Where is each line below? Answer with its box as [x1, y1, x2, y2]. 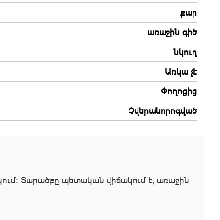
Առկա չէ [165, 66, 197, 77]
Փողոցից [161, 86, 197, 96]
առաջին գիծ [147, 27, 197, 37]
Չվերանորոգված [128, 106, 197, 116]
